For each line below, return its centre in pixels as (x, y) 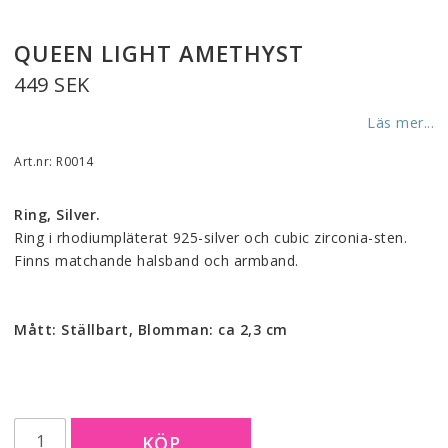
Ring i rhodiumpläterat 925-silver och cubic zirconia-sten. (210, 238)
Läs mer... (400, 123)
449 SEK (52, 85)
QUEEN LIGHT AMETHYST (159, 53)
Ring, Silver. (57, 215)
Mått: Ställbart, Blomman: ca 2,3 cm (151, 330)
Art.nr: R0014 (54, 162)
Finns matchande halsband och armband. (156, 261)
